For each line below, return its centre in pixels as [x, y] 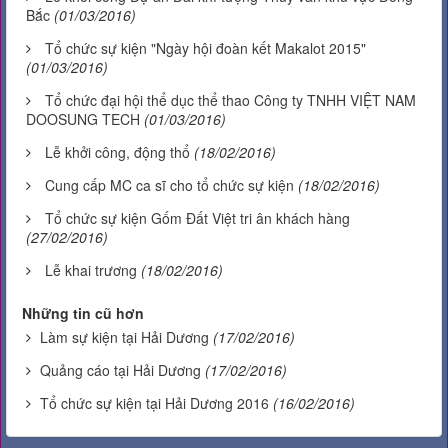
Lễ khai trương [91, 269]
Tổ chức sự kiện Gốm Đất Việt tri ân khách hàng [197, 217]
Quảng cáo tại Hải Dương [120, 369]
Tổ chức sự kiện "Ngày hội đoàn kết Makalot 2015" [205, 47]
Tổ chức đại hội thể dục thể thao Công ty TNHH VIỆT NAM [230, 99]
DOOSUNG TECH [83, 118]
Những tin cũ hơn [83, 312]
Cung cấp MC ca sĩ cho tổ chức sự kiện [169, 184]
